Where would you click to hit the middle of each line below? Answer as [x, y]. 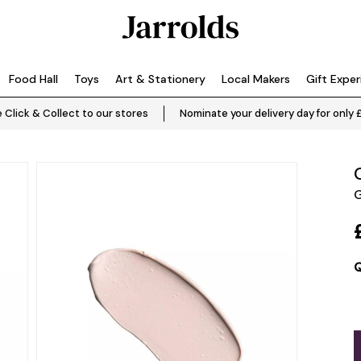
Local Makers [256, 79]
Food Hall [33, 79]
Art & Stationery [160, 79]
